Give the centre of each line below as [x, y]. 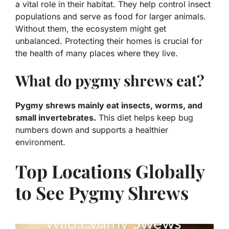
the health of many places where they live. [97, 53]
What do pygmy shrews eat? [110, 81]
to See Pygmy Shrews [102, 193]
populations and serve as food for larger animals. [111, 17]
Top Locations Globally [110, 171]
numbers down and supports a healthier [92, 130]
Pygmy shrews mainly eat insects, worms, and [109, 106]
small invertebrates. [56, 118]
